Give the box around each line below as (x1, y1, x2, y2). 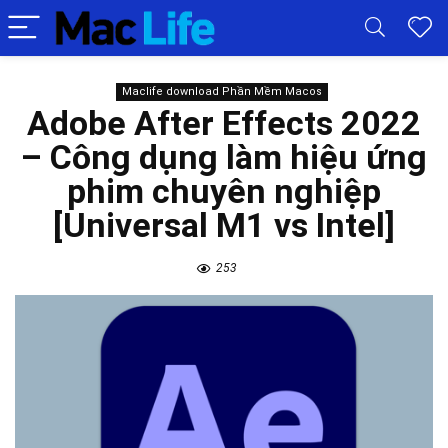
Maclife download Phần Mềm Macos (121, 85, 322, 98)
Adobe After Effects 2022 (27, 103, 421, 143)
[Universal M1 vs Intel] (53, 205, 395, 245)
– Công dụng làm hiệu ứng (21, 137, 427, 177)
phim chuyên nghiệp (67, 171, 381, 211)
